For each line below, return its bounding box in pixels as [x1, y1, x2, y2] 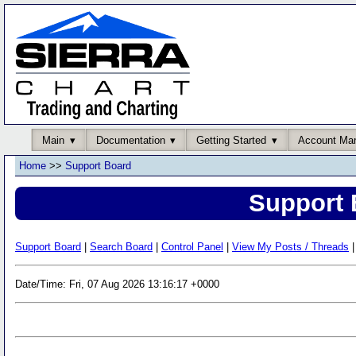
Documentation [95, 133, 165, 146]
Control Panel [161, 240, 223, 253]
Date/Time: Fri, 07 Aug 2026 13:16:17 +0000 [15, 277, 219, 290]
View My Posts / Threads [232, 240, 349, 253]
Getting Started [196, 133, 266, 146]
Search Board [90, 240, 153, 253]
